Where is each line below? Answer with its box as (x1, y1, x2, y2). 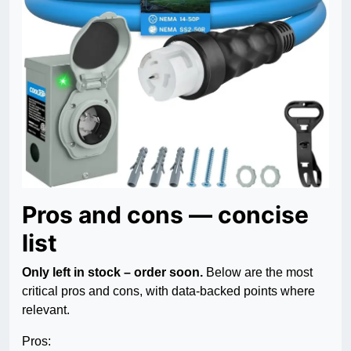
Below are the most (203, 266, 313, 280)
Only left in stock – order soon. (22, 266, 203, 280)
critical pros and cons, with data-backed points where (22, 284, 315, 299)
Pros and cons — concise (22, 201, 309, 230)
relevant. (22, 303, 70, 317)
